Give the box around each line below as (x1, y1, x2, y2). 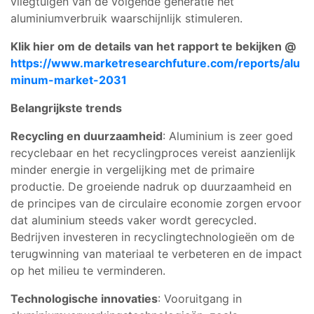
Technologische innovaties (11, 291, 158, 306)
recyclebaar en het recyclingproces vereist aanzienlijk (11, 145, 296, 160)
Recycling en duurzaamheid (11, 128, 163, 143)
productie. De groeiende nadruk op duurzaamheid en (11, 179, 292, 193)
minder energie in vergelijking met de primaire (11, 162, 254, 177)
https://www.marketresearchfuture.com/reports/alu (11, 55, 300, 70)
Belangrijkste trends (11, 100, 122, 115)
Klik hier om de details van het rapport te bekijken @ (11, 39, 296, 53)
